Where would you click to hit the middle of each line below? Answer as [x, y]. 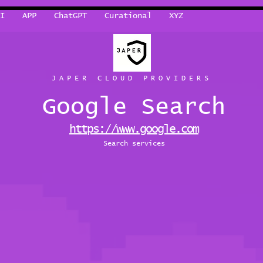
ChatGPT [70, 16]
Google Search [134, 107]
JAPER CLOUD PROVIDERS [131, 79]
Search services [134, 144]
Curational [128, 16]
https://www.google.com [134, 129]
